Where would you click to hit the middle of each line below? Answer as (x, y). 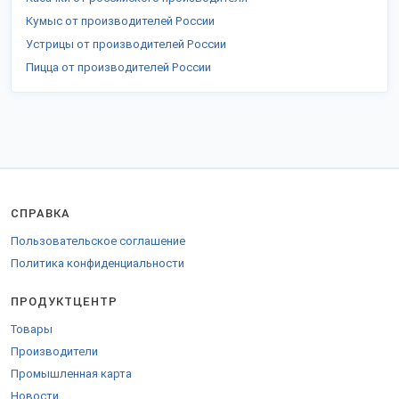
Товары (32, 329)
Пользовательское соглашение (98, 241)
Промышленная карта (71, 374)
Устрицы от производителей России (126, 44)
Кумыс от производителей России (120, 21)
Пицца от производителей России (118, 67)
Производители (54, 351)
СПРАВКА (41, 213)
